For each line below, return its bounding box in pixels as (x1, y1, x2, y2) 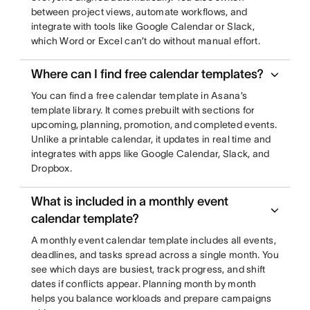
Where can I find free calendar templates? (30, 67, 264, 81)
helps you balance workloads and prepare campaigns (30, 293, 272, 304)
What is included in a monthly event (30, 194, 228, 208)
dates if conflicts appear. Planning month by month (30, 278, 257, 289)
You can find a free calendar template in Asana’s (30, 90, 248, 101)
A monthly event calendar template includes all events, (30, 235, 276, 246)
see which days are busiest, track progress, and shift (30, 264, 266, 275)
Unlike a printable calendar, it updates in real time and (30, 134, 271, 145)
